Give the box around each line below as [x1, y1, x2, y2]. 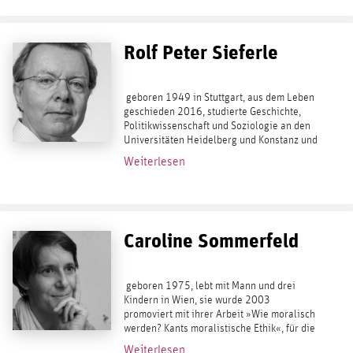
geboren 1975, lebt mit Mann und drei [123, 281, 295, 292]
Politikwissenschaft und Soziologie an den [123, 121, 310, 132]
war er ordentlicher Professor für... [123, 163, 276, 175]
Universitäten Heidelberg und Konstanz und [123, 135, 318, 147]
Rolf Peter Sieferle [123, 40, 278, 65]
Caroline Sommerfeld [123, 229, 299, 253]
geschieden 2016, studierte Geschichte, [123, 106, 301, 118]
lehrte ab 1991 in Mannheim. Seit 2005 [123, 149, 301, 161]
